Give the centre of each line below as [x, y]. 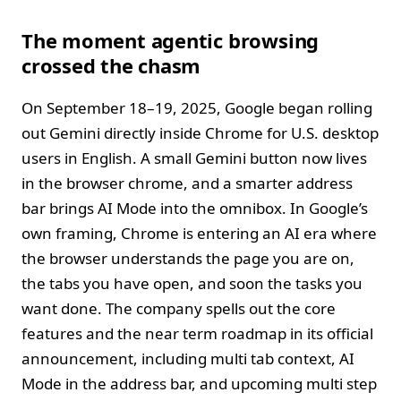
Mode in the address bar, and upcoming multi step [199, 383]
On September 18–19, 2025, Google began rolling [197, 107]
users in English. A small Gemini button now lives [194, 158]
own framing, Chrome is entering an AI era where [199, 233]
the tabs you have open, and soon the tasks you [192, 283]
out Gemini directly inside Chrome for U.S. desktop [200, 132]
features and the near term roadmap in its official [197, 333]
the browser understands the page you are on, [188, 258]
